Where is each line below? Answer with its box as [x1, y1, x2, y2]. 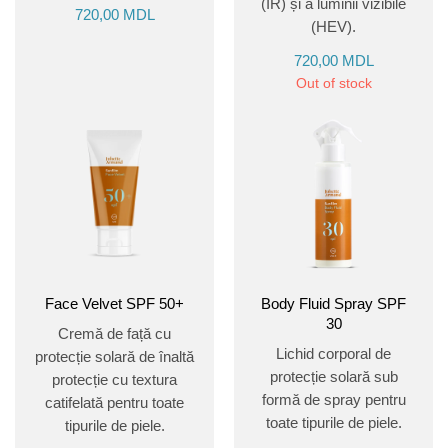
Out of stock [295, 74, 372, 91]
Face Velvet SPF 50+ [45, 294, 184, 312]
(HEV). [311, 17, 356, 35]
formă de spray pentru [261, 390, 406, 408]
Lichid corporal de [276, 344, 391, 362]
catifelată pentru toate [45, 393, 184, 411]
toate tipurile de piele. [265, 413, 402, 431]
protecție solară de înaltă [35, 347, 194, 365]
